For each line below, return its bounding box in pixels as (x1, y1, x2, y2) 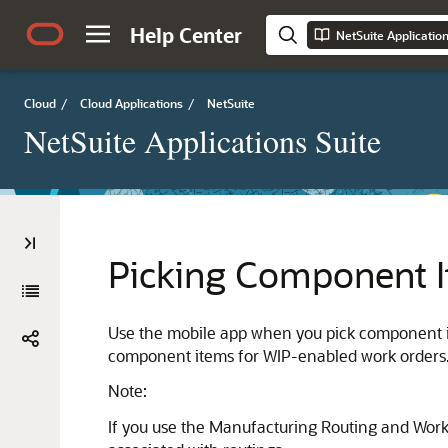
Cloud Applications (80, 95, 183, 111)
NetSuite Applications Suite (24, 119, 381, 162)
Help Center (130, 22, 242, 48)
